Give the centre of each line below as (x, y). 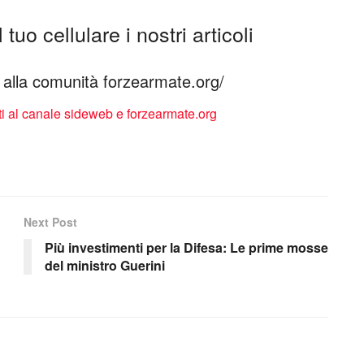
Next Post (50, 222)
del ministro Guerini (105, 266)
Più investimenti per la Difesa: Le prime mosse (186, 248)
